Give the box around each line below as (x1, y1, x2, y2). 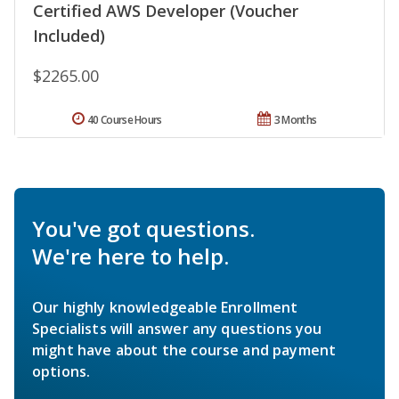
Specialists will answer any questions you (32, 318, 322, 338)
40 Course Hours (87, 111, 162, 127)
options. (32, 361, 91, 381)
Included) (33, 24, 105, 46)
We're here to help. (32, 240, 229, 271)
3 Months (273, 111, 317, 127)
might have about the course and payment (32, 339, 337, 360)
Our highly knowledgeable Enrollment (32, 297, 298, 317)
